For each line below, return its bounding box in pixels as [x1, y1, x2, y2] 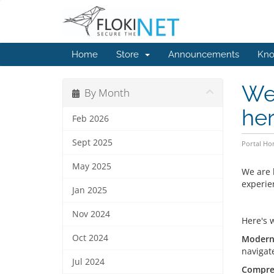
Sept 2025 [72, 137, 113, 148]
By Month [80, 86, 130, 100]
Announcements [168, 49, 239, 60]
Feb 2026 [72, 113, 109, 124]
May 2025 [72, 161, 111, 172]
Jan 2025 [72, 185, 107, 196]
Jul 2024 [72, 256, 105, 267]
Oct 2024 [72, 232, 108, 243]
